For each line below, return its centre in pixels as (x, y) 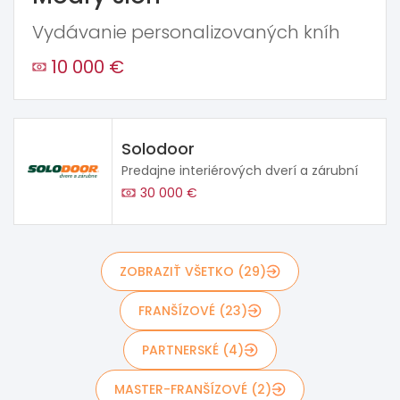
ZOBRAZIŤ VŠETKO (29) (193, 271)
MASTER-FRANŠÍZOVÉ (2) (193, 389)
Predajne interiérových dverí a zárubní (240, 170)
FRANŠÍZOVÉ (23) (193, 310)
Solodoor (158, 148)
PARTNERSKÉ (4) (193, 350)
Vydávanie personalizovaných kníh (186, 32)
